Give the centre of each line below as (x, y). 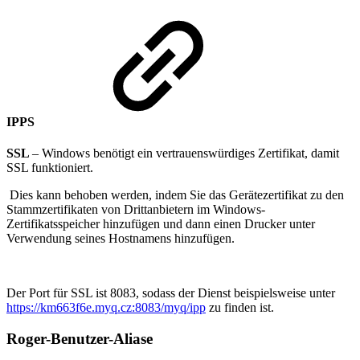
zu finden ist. (240, 308)
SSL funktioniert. (50, 168)
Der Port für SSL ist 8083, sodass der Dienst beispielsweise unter (171, 293)
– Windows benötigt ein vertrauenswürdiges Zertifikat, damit (186, 153)
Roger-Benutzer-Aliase (82, 339)
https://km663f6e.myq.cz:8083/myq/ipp (106, 308)
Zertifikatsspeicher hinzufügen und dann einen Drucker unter (161, 224)
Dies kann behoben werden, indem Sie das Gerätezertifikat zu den (175, 195)
